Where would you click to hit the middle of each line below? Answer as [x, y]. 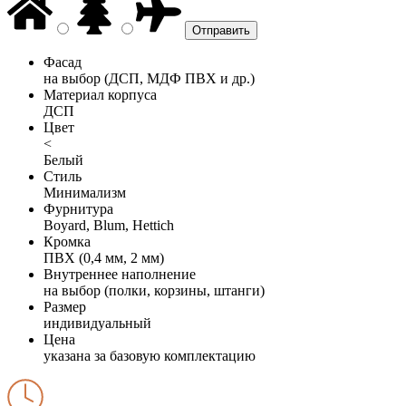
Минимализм [85, 192]
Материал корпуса [100, 94]
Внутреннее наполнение [120, 274]
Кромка [67, 241]
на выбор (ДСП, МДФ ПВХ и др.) [149, 78]
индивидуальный [97, 323]
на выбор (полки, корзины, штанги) [154, 290]
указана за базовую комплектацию [150, 355]
